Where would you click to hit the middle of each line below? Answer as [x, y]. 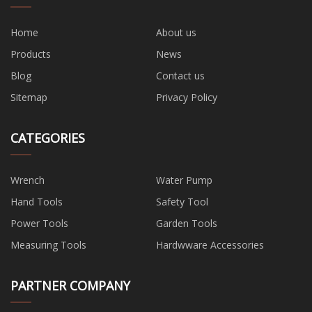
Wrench [28, 180]
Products [31, 54]
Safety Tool [182, 201]
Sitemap [29, 97]
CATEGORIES [48, 138]
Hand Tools [37, 201]
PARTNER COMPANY [70, 285]
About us [176, 32]
